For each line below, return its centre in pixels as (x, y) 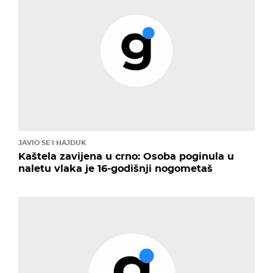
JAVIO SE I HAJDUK (52, 142)
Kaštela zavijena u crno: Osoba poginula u (126, 156)
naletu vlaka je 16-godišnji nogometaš (115, 168)
